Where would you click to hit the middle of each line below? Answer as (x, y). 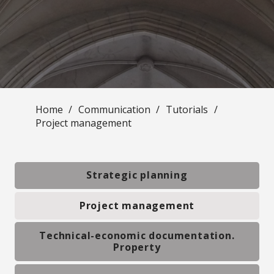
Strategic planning (137, 175)
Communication (114, 109)
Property (137, 247)
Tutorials (187, 109)
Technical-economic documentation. (137, 236)
